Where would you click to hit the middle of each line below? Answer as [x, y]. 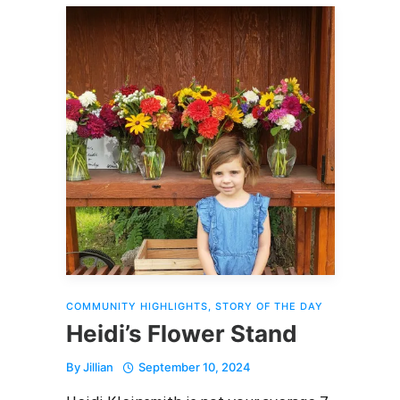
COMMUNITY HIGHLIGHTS [137, 306]
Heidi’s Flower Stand [182, 333]
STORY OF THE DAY [269, 306]
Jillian [98, 367]
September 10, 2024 [195, 367]
